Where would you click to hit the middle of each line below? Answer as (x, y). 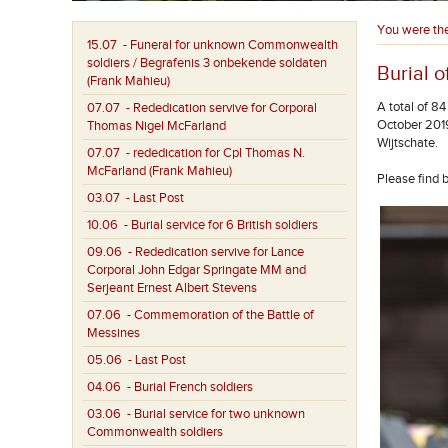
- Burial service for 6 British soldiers (218, 225)
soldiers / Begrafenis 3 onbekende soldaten (207, 63)
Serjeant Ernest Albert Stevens (172, 288)
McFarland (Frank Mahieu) (159, 171)
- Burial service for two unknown (213, 414)
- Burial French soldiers (187, 387)
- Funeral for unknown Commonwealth (227, 45)
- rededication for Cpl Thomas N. (212, 153)
